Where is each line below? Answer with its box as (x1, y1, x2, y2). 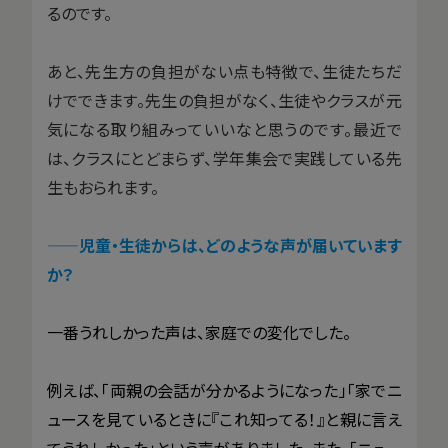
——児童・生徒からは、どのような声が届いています (46, 232, 402, 257)
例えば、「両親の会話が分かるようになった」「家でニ (46, 377, 402, 402)
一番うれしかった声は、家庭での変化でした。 (46, 319, 351, 344)
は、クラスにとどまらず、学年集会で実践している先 (46, 145, 402, 170)
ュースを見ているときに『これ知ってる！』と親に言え (46, 406, 402, 431)
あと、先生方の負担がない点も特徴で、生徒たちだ (46, 58, 402, 83)
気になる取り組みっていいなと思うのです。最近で (46, 116, 402, 141)
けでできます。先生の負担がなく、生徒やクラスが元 (46, 87, 402, 112)
